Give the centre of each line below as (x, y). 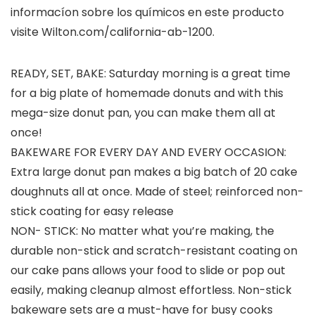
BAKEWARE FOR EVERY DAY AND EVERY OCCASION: (148, 153)
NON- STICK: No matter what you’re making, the (142, 231)
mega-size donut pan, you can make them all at (143, 113)
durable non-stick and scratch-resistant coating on (154, 251)
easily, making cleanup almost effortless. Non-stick (151, 290)
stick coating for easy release (92, 212)
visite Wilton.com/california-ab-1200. (112, 32)
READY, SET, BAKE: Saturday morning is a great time (150, 74)
